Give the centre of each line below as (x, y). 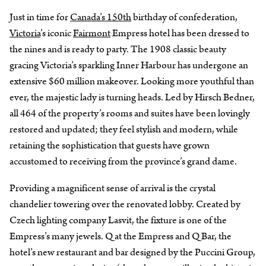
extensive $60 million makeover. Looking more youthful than (132, 81)
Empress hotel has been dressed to (180, 33)
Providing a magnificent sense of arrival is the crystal (113, 188)
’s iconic (57, 33)
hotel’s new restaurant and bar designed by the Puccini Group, (132, 252)
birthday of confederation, (184, 17)
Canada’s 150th (101, 17)
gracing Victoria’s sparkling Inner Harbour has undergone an (129, 65)
